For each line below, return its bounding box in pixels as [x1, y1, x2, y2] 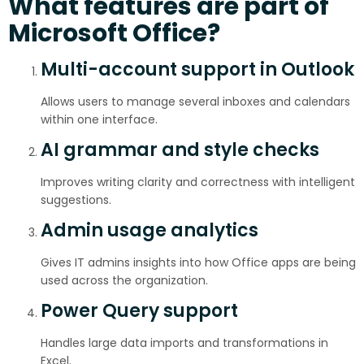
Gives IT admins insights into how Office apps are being [41, 254, 356, 271]
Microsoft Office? [8, 16, 220, 50]
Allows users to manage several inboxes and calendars [41, 93, 350, 110]
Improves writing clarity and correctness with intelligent [41, 174, 355, 190]
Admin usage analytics [41, 218, 258, 243]
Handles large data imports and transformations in [41, 335, 328, 351]
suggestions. [41, 192, 111, 208]
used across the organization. [41, 272, 208, 288]
